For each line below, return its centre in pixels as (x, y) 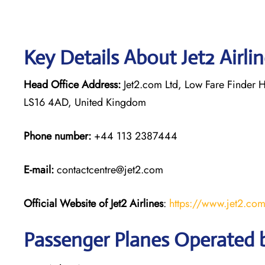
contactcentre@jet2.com (109, 169)
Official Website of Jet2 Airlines (93, 203)
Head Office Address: (72, 84)
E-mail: (39, 169)
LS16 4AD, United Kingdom (85, 102)
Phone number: (57, 136)
